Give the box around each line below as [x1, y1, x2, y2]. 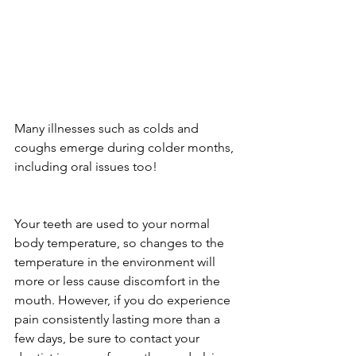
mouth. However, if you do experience [14, 292, 234, 308]
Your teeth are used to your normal [14, 215, 213, 231]
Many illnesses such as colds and [14, 120, 202, 136]
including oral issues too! [14, 158, 157, 174]
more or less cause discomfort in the [14, 273, 223, 288]
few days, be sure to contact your [14, 330, 203, 346]
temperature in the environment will [14, 253, 219, 269]
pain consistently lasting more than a [14, 311, 223, 327]
